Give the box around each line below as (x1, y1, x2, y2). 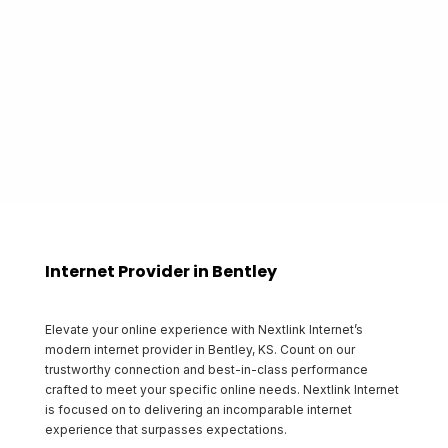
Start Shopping (168, 78, 280, 98)
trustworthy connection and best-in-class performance (44, 362, 368, 377)
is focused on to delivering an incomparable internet (44, 402, 352, 417)
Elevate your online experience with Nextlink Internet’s (44, 322, 363, 337)
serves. (197, 19, 251, 39)
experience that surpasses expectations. (44, 422, 287, 437)
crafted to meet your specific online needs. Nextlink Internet (44, 382, 399, 397)
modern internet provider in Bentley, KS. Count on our (44, 342, 355, 357)
